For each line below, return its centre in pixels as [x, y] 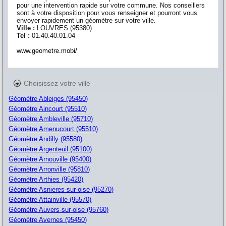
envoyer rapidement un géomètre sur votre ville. [87, 20]
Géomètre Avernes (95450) [48, 219]
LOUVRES [53, 28]
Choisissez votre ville [57, 83]
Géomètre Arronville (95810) [49, 169]
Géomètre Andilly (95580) [46, 139]
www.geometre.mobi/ [47, 50]
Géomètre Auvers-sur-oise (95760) [59, 209]
